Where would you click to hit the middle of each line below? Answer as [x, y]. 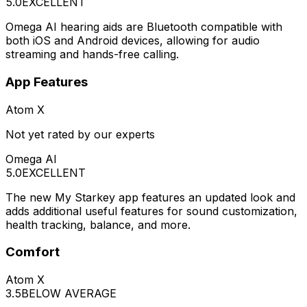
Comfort [33, 252]
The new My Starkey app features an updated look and [150, 197]
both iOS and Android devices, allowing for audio [133, 41]
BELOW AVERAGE [69, 293]
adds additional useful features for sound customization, [151, 211]
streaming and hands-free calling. [92, 54]
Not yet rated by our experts [80, 134]
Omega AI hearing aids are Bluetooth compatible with [144, 27]
